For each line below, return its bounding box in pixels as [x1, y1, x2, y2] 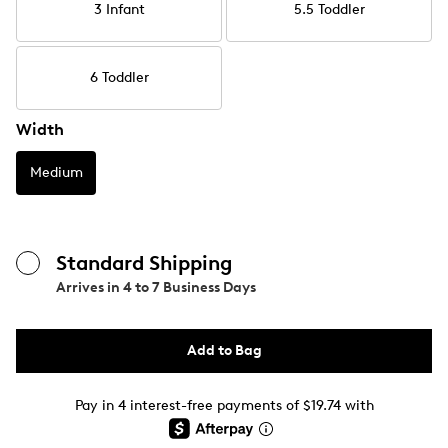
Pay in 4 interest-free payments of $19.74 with [74, 397, 374, 414]
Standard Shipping [56, 251, 232, 275]
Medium [29, 164, 83, 181]
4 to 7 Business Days [123, 279, 256, 296]
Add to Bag [186, 342, 262, 359]
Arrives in [56, 279, 123, 296]
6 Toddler [89, 69, 149, 86]
